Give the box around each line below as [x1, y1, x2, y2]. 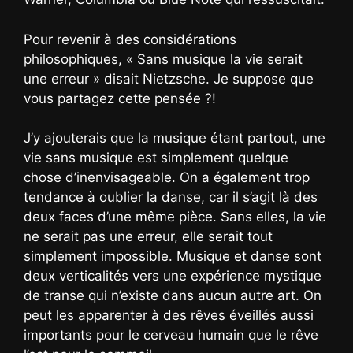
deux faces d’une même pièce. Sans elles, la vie [24, 209, 326, 225]
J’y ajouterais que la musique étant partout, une [24, 130, 325, 147]
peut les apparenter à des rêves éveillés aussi [24, 307, 314, 324]
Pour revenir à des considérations [24, 31, 236, 47]
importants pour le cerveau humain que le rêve [24, 327, 318, 344]
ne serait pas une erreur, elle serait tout [24, 229, 273, 245]
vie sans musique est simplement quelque [24, 150, 288, 166]
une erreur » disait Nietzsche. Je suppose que [24, 70, 314, 87]
